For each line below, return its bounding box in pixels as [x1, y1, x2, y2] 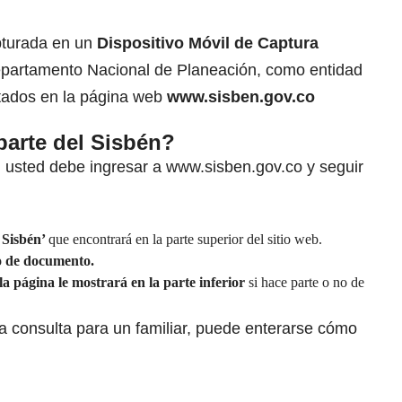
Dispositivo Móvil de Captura [97, 34, 319, 53]
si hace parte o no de [249, 275, 364, 291]
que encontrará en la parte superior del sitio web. [48, 232, 322, 248]
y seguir [302, 158, 363, 177]
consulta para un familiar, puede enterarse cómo [12, 319, 357, 338]
